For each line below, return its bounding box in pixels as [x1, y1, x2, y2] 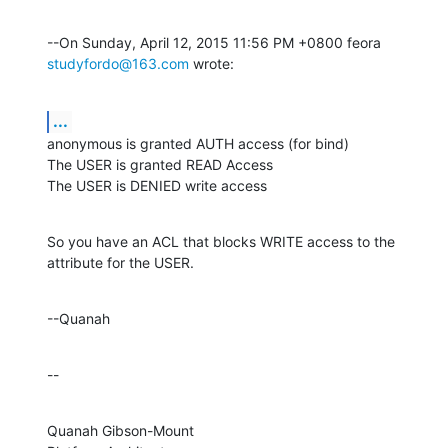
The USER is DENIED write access [47, 176, 267, 194]
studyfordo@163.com [47, 54, 189, 72]
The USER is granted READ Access [47, 155, 273, 173]
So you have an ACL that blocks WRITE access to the [47, 232, 395, 250]
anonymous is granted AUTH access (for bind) [47, 134, 349, 152]
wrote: [189, 54, 234, 72]
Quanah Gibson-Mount [47, 421, 194, 439]
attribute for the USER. [47, 253, 194, 271]
